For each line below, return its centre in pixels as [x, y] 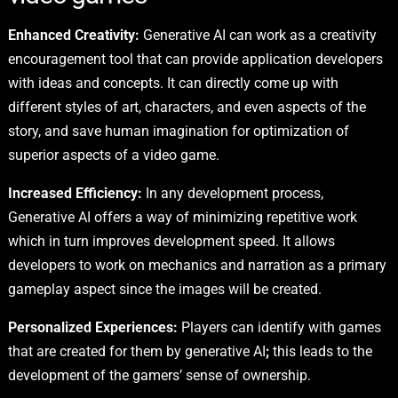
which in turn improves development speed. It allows [171, 241]
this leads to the [320, 351]
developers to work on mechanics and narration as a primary [197, 265]
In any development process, [232, 193]
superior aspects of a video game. [113, 155]
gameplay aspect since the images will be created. [164, 289]
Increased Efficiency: [75, 193]
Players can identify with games [279, 327]
